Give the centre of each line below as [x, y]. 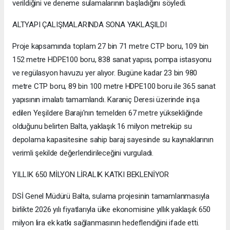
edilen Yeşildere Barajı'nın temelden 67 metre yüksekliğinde [108, 113]
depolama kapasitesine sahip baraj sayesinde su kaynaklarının [113, 140]
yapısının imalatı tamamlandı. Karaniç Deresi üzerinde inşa [106, 100]
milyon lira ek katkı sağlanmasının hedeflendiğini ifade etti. [106, 223]
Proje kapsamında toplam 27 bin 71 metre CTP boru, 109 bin [111, 46]
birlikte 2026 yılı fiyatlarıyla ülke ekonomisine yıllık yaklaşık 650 [111, 210]
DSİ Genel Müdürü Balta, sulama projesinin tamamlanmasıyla [111, 196]
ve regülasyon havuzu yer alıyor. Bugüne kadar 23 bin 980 [105, 73]
